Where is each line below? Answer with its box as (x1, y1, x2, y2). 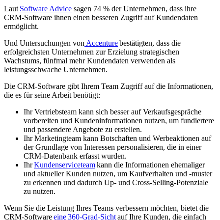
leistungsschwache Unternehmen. (4, 65, 108, 74)
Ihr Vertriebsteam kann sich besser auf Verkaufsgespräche (24, 108, 201, 116)
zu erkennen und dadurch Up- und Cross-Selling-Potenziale (24, 178, 208, 187)
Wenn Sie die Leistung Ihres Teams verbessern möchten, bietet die (4, 204, 209, 213)
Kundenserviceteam (34, 161, 95, 169)
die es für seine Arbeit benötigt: (4, 91, 100, 100)
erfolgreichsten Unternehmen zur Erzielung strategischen (4, 48, 179, 56)
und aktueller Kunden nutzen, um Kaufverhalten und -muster (24, 169, 212, 178)
